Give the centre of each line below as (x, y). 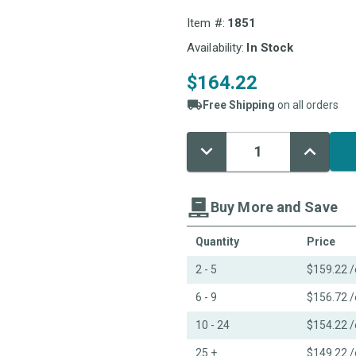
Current (203, 159)
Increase (319, 147)
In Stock (270, 47)
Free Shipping (239, 104)
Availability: (216, 47)
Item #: (206, 23)
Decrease (219, 147)
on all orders (307, 104)
